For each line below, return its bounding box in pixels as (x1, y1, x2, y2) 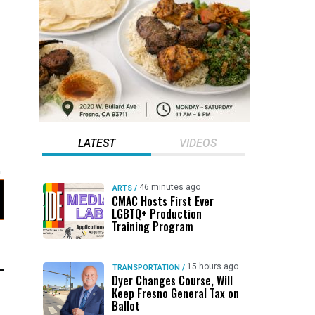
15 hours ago (186, 262, 238, 271)
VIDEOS (179, 136, 217, 150)
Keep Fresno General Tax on (111, 285, 239, 302)
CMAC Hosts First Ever (111, 193, 214, 210)
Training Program (111, 218, 193, 235)
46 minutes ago (139, 182, 200, 192)
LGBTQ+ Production (111, 205, 202, 222)
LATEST (77, 136, 115, 150)
